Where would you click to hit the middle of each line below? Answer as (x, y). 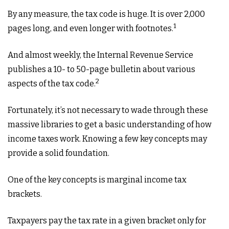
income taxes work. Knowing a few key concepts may (107, 139)
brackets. (25, 194)
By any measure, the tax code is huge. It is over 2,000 (106, 14)
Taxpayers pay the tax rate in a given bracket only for (107, 221)
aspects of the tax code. (52, 84)
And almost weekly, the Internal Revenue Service (100, 55)
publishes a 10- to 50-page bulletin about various (101, 69)
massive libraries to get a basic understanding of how (110, 124)
